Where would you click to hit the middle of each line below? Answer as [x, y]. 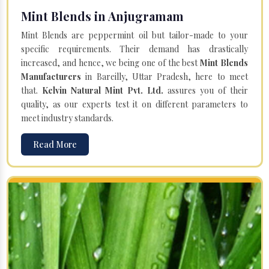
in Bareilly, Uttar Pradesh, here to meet [167, 76]
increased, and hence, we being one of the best [111, 62]
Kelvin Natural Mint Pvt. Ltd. [103, 90]
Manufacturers [53, 76]
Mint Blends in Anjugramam [102, 16]
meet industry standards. [67, 118]
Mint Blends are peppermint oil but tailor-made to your [134, 35]
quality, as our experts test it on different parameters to [134, 104]
